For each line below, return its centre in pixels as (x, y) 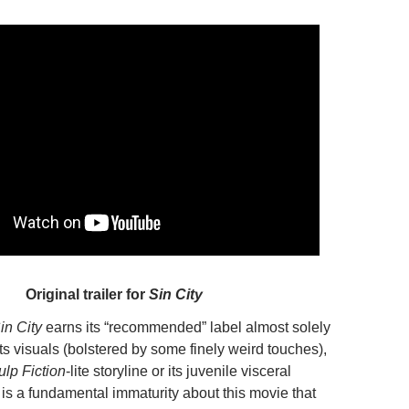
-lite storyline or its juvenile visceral (178, 371)
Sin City (176, 294)
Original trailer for (87, 294)
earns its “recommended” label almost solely (186, 327)
